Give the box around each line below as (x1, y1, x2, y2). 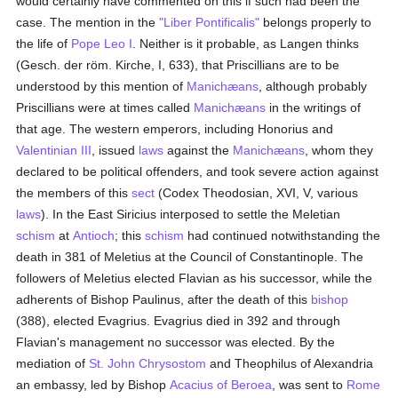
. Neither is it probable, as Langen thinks (132, 36, 360, 51)
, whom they (305, 143, 374, 157)
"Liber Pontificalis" (159, 15, 260, 29)
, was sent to (272, 378, 347, 392)
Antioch (73, 228, 115, 243)
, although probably (259, 79, 368, 93)
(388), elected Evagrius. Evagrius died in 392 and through (16, 314, 341, 328)
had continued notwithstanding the (184, 228, 381, 243)
